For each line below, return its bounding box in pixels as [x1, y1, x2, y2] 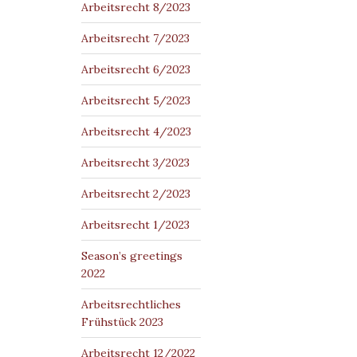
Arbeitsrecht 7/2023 [81, 31, 190, 45]
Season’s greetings [81, 249, 182, 263]
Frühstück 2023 [81, 315, 163, 329]
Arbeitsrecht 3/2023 [81, 155, 190, 170]
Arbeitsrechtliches [81, 297, 181, 312]
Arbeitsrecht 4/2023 [81, 124, 191, 139]
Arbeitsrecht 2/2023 [81, 186, 190, 201]
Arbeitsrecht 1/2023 [81, 218, 190, 232]
